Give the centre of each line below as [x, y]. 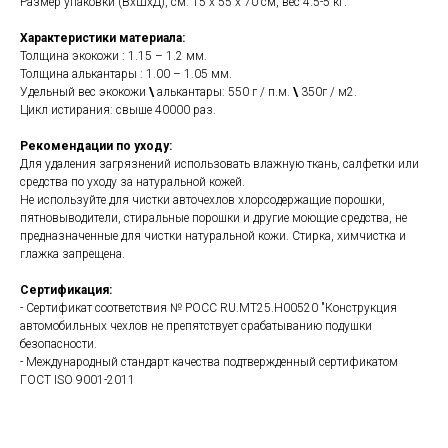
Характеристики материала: [102, 38]
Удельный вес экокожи [84, 92]
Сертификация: [66, 290]
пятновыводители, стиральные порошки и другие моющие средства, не [213, 218]
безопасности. [58, 344]
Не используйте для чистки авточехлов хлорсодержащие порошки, [202, 200]
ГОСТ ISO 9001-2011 [77, 380]
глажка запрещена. [72, 254]
